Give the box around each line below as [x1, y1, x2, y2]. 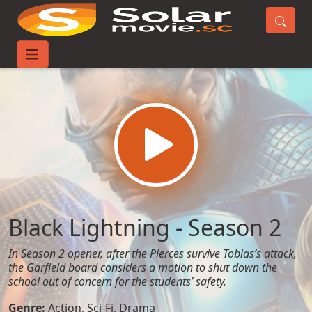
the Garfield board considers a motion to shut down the [8, 260, 277, 275]
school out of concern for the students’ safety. [8, 274, 226, 289]
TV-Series [56, 51, 104, 66]
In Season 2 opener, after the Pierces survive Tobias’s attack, [8, 246, 297, 261]
